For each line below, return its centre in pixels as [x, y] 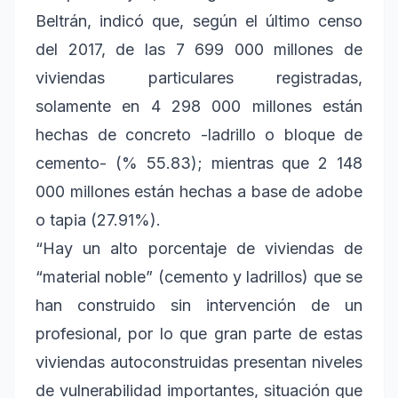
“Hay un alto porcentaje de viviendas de [199, 249]
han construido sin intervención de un [199, 306]
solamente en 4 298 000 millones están [199, 107]
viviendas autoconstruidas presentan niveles [199, 362]
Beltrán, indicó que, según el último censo [199, 21]
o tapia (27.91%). [98, 220]
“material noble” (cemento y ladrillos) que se [199, 277]
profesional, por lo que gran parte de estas [199, 334]
